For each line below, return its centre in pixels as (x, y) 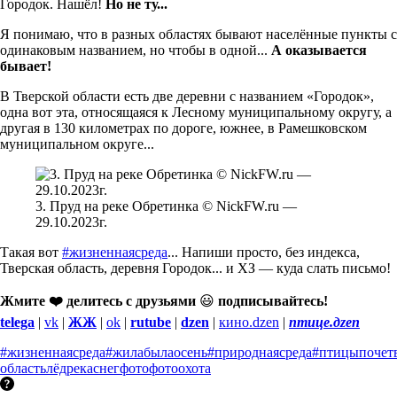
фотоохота (180, 368)
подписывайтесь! (273, 300)
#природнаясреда (260, 352)
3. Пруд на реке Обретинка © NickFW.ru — (166, 206)
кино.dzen (249, 322)
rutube (151, 322)
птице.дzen (324, 322)
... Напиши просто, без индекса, (264, 252)
